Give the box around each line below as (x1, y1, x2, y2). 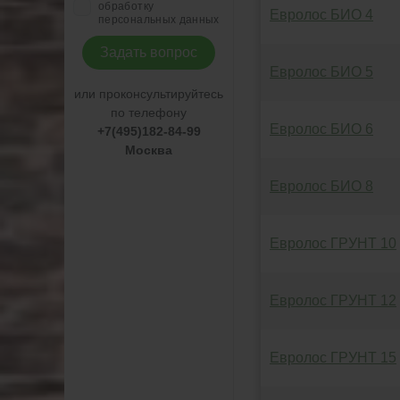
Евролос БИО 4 (270, 7, 373, 22)
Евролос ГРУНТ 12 (270, 293, 396, 308)
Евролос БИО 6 (270, 121, 373, 137)
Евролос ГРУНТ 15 (270, 350, 396, 365)
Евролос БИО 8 (270, 179, 373, 194)
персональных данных (98, 13, 220, 26)
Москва (125, 143, 172, 157)
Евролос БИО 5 (270, 64, 373, 79)
